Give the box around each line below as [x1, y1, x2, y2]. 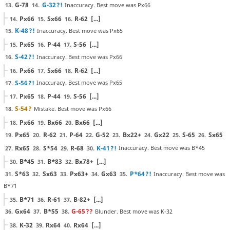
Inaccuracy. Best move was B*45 [119, 144, 205, 152]
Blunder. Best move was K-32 [95, 207, 173, 216]
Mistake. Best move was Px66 [34, 104, 112, 112]
